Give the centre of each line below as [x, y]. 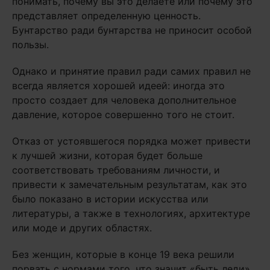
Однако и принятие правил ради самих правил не [131, 71]
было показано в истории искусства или [110, 199]
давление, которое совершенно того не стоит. [123, 115]
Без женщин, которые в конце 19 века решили [123, 254]
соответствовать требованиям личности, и [116, 170]
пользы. [30, 45]
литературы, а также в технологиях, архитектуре [131, 213]
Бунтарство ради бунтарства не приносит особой [132, 30]
